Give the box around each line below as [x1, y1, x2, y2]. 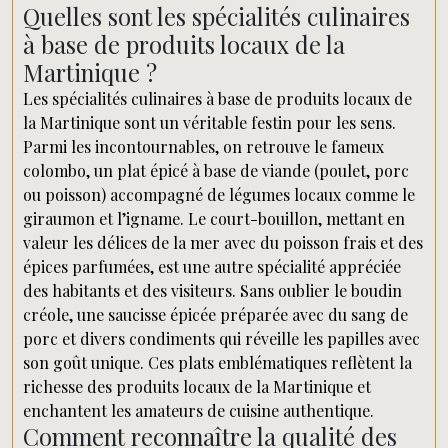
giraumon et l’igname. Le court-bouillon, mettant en [23, 208, 405, 229]
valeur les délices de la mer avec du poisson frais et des [23, 232, 423, 253]
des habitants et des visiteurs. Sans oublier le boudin [23, 280, 402, 301]
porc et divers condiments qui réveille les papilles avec [23, 328, 420, 349]
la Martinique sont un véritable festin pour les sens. [23, 112, 396, 133]
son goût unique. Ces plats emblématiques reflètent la [23, 352, 412, 373]
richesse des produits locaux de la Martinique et [23, 376, 371, 397]
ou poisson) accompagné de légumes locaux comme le [23, 184, 415, 205]
